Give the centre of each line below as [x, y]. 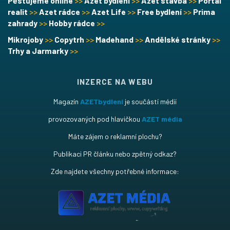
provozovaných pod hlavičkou [95, 119]
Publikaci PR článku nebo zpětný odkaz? [115, 154]
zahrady [23, 23]
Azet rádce [60, 11]
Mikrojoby [26, 39]
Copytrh [70, 39]
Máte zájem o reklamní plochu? [115, 136]
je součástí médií [150, 101]
